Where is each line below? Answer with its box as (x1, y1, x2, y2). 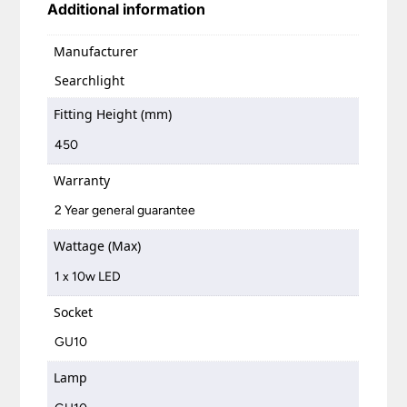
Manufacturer (54, 42, 139, 60)
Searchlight (55, 72, 125, 90)
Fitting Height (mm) (54, 105, 173, 124)
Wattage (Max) (54, 237, 142, 255)
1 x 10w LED (55, 268, 122, 284)
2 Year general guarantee (55, 203, 196, 219)
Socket (54, 303, 94, 321)
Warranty (54, 171, 111, 189)
